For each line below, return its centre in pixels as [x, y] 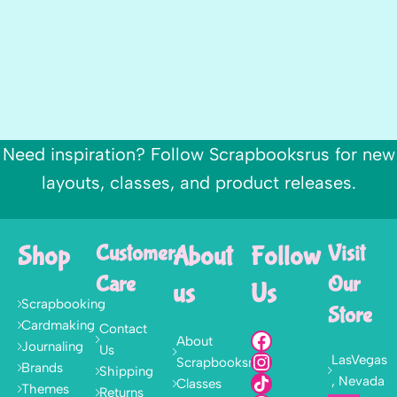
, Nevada [358, 381]
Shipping [126, 371]
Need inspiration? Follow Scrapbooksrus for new [198, 154]
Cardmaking [58, 325]
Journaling [52, 346]
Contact [123, 329]
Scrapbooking [63, 304]
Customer [135, 254]
